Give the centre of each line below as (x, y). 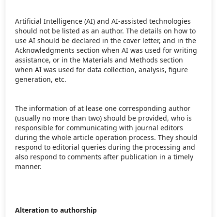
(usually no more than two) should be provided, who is (103, 118)
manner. (28, 166)
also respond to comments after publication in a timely (104, 157)
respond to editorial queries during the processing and (105, 147)
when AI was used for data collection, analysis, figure (101, 70)
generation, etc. (41, 79)
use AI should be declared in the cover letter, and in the (106, 40)
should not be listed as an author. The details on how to (105, 31)
